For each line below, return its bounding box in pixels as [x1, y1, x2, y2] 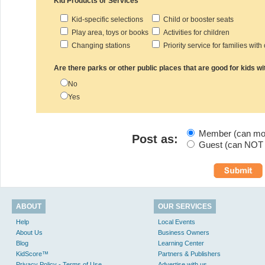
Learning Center [158, 240, 204, 247]
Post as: [132, 132, 178, 146]
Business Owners [158, 229, 209, 236]
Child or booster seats [160, 15, 234, 24]
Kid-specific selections [68, 15, 143, 24]
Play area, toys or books [68, 28, 148, 37]
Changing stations [68, 41, 130, 50]
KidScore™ [16, 250, 49, 257]
